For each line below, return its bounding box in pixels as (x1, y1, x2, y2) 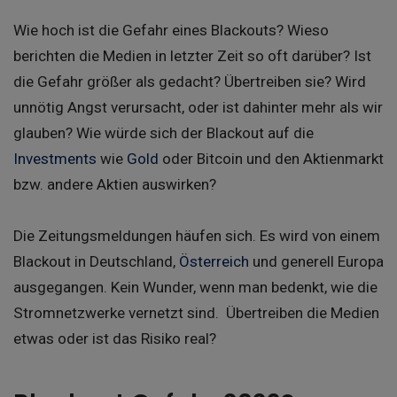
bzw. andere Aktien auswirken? (13, 175, 216, 193)
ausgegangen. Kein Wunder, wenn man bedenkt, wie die (13, 278, 378, 297)
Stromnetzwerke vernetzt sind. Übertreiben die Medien (13, 304, 379, 323)
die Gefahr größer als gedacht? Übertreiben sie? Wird (13, 73, 366, 90)
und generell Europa (249, 253, 384, 271)
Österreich (179, 253, 249, 271)
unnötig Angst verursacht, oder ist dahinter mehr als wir (13, 98, 383, 116)
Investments (13, 150, 97, 167)
